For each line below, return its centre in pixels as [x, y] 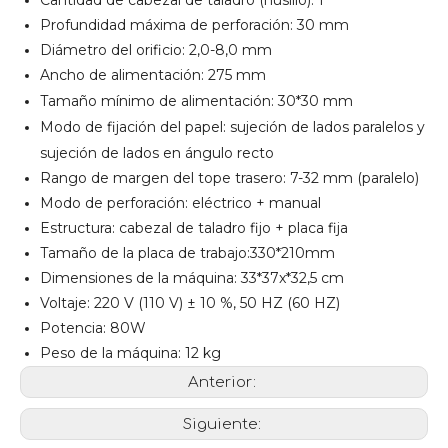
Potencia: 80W [93, 328]
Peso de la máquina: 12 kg [130, 353]
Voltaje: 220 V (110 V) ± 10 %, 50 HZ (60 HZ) [190, 303]
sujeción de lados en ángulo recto [157, 153]
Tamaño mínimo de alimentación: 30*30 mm [196, 101]
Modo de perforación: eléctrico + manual [180, 203]
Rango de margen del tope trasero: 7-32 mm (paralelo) [229, 178]
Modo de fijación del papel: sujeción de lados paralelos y [232, 127]
